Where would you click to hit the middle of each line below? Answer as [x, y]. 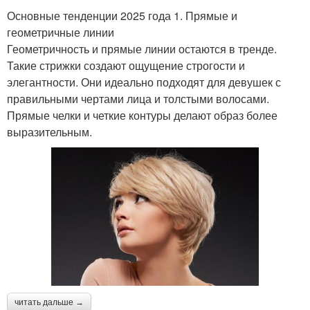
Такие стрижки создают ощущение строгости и [126, 65]
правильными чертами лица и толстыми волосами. [138, 98]
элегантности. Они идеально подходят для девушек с [144, 82]
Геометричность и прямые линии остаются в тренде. [142, 48]
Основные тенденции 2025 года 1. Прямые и [122, 15]
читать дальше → [49, 302]
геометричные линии [61, 32]
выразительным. [49, 131]
